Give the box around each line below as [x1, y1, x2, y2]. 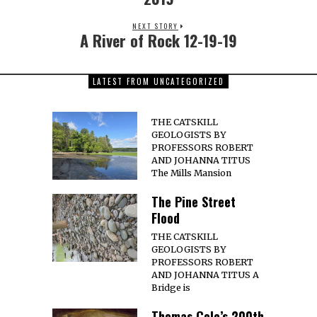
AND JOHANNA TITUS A [151, 270, 259, 280]
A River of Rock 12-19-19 [80, 29, 237, 52]
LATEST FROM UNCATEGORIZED [93, 76, 224, 87]
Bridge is [151, 282, 190, 293]
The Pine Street [151, 192, 236, 211]
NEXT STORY [132, 21, 178, 31]
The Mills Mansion [151, 168, 231, 178]
